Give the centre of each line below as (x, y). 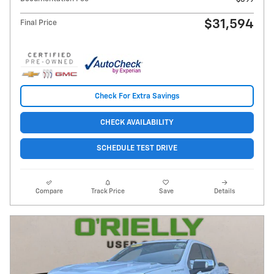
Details (225, 191)
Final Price (39, 23)
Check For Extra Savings (137, 96)
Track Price (108, 191)
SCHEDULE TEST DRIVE (137, 149)
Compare (50, 191)
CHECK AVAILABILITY (137, 123)
